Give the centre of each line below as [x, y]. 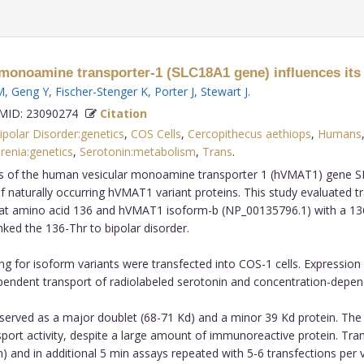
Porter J [174, 91]
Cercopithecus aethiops [249, 133]
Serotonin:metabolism [137, 151]
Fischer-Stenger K [101, 91]
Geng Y [30, 91]
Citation [123, 113]
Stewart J [224, 91]
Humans [339, 133]
